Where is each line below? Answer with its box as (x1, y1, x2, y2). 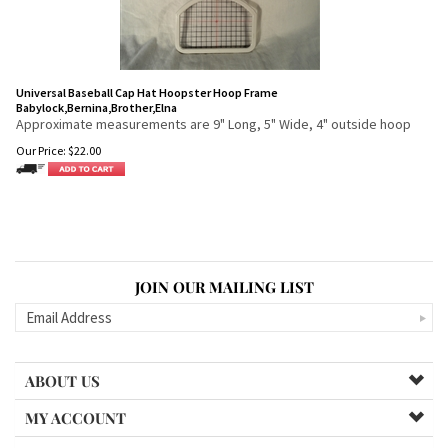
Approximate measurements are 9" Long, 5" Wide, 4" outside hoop (16, 115, 411, 133)
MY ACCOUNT (25, 408, 126, 428)
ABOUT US (25, 371, 100, 391)
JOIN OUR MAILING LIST (134, 277, 314, 297)
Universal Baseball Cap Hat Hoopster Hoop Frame (16, 85, 278, 100)
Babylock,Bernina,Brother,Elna (16, 100, 177, 115)
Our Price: (16, 142, 66, 158)
